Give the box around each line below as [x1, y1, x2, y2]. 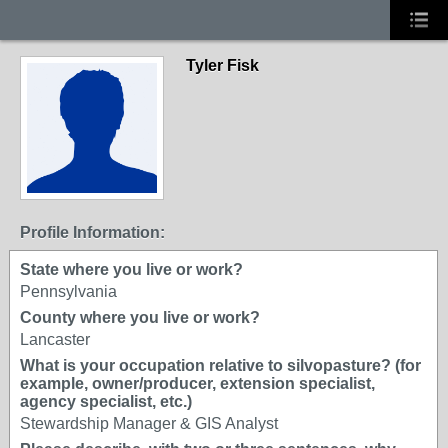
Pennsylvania [20, 283, 117, 300]
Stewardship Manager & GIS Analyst [20, 415, 278, 432]
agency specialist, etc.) [20, 393, 192, 410]
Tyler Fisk [186, 57, 259, 74]
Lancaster [20, 331, 90, 348]
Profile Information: [20, 224, 165, 241]
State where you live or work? [20, 261, 243, 278]
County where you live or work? [20, 309, 260, 326]
